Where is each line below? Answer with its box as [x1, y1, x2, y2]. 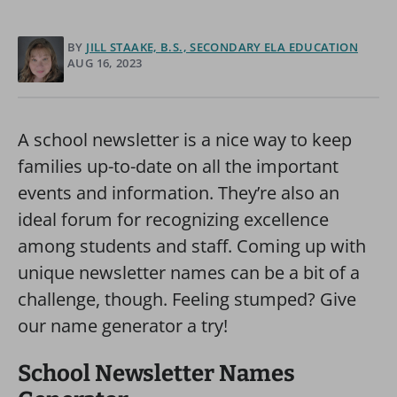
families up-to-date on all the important [18, 154, 339, 178]
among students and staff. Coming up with [18, 234, 366, 258]
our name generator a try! [18, 314, 228, 338]
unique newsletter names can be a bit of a [18, 261, 360, 284]
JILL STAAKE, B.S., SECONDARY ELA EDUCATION [86, 40, 358, 55]
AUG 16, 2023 [67, 56, 143, 71]
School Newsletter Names [18, 360, 295, 387]
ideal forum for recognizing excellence [18, 207, 329, 231]
